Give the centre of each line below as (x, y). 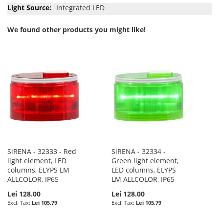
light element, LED (37, 160)
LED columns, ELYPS (144, 170)
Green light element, (145, 160)
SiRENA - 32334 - (139, 151)
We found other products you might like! (77, 29)
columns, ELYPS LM (38, 170)
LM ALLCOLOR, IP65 (143, 179)
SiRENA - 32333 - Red (42, 151)
